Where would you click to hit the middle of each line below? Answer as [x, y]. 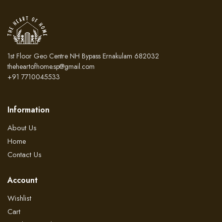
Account [23, 180]
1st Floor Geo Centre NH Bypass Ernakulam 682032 [83, 56]
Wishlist [19, 198]
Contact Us [25, 155]
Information [28, 110]
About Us [22, 128]
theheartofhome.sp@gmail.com [51, 66]
